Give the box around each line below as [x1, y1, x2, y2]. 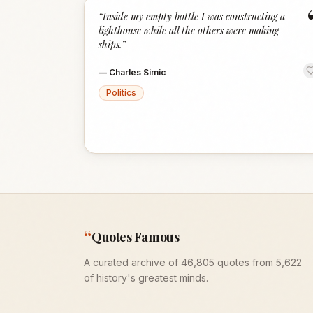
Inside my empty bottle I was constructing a [103, 10, 285, 23]
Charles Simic [109, 67, 166, 78]
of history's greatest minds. [84, 272, 208, 284]
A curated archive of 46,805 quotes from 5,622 [84, 256, 302, 268]
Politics [106, 87, 136, 98]
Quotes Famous [92, 228, 180, 245]
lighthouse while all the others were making [99, 24, 279, 37]
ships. [99, 38, 122, 51]
